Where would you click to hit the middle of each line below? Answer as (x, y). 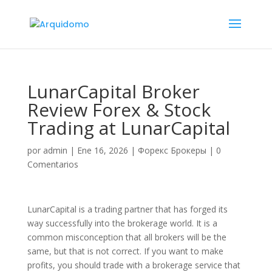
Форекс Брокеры (172, 150)
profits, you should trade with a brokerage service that (134, 265)
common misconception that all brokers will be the (127, 237)
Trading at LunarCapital (128, 128)
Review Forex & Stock (119, 110)
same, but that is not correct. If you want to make (125, 251)
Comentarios (53, 164)
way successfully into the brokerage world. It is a (122, 223)
